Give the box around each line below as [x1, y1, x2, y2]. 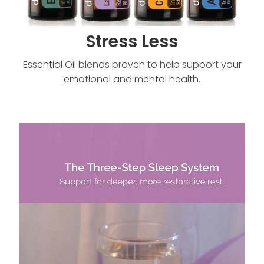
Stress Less [86, 28, 178, 57]
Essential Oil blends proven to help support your [22, 58, 242, 74]
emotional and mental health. [64, 72, 200, 88]
